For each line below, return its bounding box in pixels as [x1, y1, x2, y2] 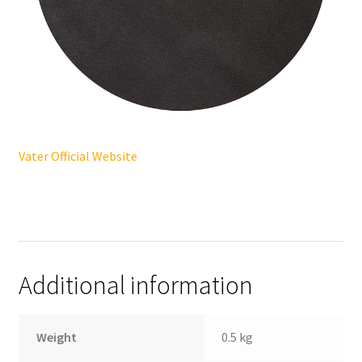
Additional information [18, 268, 253, 301]
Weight [36, 328, 78, 345]
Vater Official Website [18, 147, 137, 164]
